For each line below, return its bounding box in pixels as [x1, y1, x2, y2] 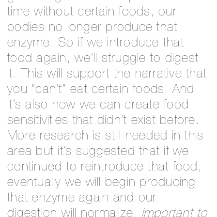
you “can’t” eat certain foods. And [7, 83, 195, 96]
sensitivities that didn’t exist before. [7, 114, 200, 127]
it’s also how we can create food [7, 99, 189, 112]
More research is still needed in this [7, 130, 204, 143]
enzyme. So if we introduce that [7, 37, 184, 50]
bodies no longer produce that [7, 21, 178, 34]
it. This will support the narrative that [7, 68, 207, 81]
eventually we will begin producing [7, 176, 196, 189]
